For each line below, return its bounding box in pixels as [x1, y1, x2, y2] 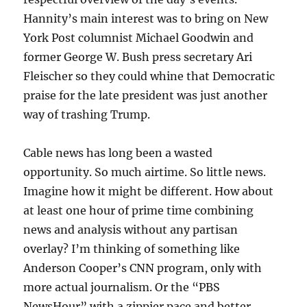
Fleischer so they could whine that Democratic [23, 69, 275, 84]
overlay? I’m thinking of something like [23, 242, 241, 256]
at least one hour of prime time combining [23, 204, 254, 218]
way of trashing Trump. [23, 108, 151, 122]
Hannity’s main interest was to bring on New [23, 12, 269, 26]
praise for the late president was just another [23, 88, 268, 103]
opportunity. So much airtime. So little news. [23, 165, 267, 180]
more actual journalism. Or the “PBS [23, 280, 221, 295]
